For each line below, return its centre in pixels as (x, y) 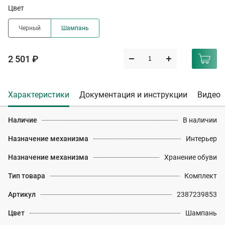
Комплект (201, 176)
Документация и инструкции (133, 95)
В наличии (200, 120)
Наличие (23, 120)
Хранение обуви (191, 157)
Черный (30, 28)
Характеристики (39, 95)
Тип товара (27, 176)
